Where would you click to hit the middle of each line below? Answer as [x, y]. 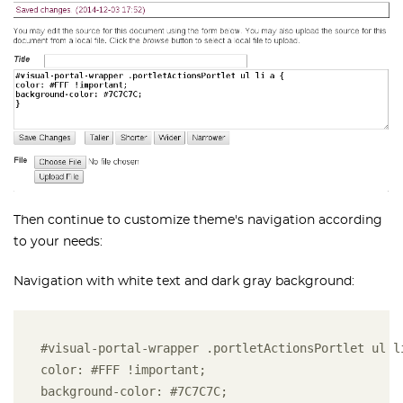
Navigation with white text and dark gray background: [184, 282]
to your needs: [58, 242]
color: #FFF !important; [123, 370]
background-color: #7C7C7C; [134, 392]
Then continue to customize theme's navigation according [198, 221]
